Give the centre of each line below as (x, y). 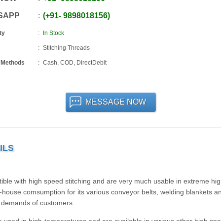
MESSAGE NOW (115, 102)
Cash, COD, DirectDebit (74, 63)
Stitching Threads (66, 48)
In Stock (53, 33)
